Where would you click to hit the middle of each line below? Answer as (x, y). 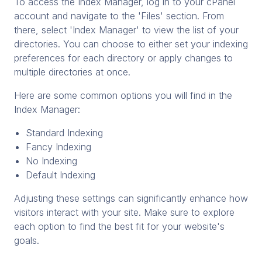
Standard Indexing (64, 132)
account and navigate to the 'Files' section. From (119, 15)
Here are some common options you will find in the (123, 95)
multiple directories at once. (72, 72)
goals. (27, 240)
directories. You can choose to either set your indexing (131, 44)
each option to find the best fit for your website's (119, 226)
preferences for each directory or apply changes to (123, 58)
